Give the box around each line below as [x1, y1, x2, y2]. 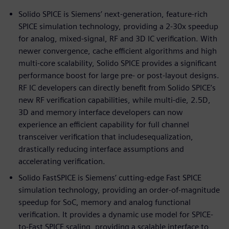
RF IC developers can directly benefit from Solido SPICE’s [18, 82, 216, 93]
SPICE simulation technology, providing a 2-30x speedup [18, 21, 218, 31]
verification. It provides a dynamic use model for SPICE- [18, 209, 213, 219]
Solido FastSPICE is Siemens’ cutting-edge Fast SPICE [18, 172, 201, 182]
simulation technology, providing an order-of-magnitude [18, 185, 220, 195]
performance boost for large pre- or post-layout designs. [18, 70, 219, 80]
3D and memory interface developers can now [18, 107, 183, 117]
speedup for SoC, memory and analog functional [18, 197, 191, 207]
